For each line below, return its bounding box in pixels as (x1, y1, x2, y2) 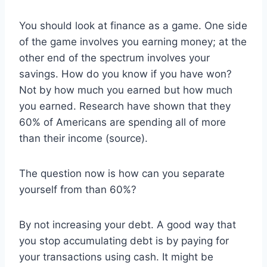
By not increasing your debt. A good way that (19, 219, 236, 231)
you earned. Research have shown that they (19, 100, 231, 113)
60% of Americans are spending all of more (19, 116, 226, 129)
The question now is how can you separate (19, 167, 225, 180)
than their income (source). (19, 132, 148, 145)
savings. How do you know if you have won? (19, 68, 232, 80)
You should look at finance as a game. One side (19, 20, 247, 32)
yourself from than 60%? (19, 184, 136, 196)
